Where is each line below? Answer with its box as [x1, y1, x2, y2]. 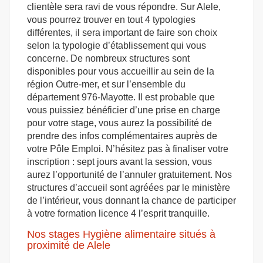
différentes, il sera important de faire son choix [27, 27, 217, 38]
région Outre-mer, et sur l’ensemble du [27, 79, 186, 89]
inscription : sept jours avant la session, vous [27, 156, 212, 167]
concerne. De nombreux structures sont [27, 53, 190, 63]
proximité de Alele [27, 239, 110, 251]
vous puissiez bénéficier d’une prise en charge [27, 104, 220, 115]
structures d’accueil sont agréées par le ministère [27, 182, 230, 193]
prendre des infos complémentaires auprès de [27, 130, 217, 141]
